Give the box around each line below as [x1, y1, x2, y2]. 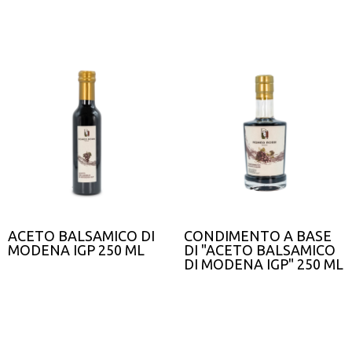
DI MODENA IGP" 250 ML [184, 256, 343, 272]
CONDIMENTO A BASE [184, 228, 332, 244]
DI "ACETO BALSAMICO [184, 242, 335, 258]
